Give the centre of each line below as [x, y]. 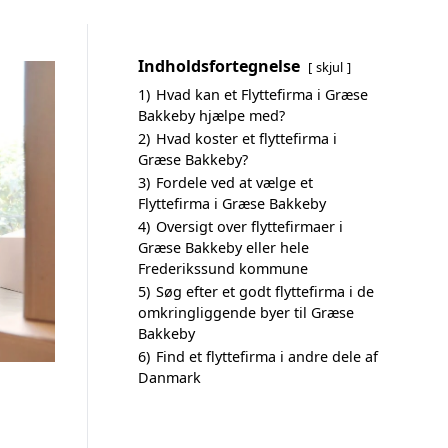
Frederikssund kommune [223, 268]
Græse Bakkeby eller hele [223, 247]
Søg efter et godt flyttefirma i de [265, 291]
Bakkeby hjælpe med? [211, 115]
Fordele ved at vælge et [234, 182]
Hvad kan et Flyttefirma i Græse [262, 94]
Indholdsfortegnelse [219, 66]
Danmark [169, 377]
